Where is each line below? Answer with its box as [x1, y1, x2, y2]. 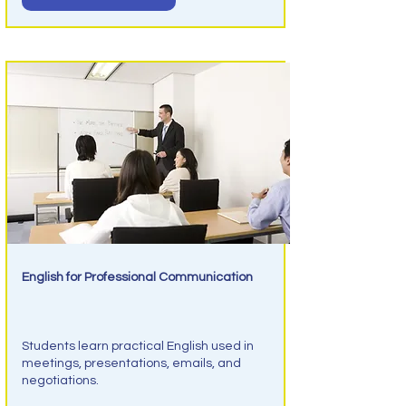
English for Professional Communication [21, 271, 253, 284]
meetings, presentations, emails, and [21, 357, 241, 370]
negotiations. [21, 374, 99, 387]
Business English [21, 302, 172, 324]
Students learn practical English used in [21, 340, 254, 353]
